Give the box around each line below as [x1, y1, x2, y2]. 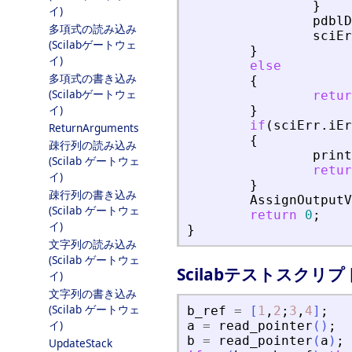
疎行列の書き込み [49, 187, 137, 202]
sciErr [273, 118, 321, 134]
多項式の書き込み [49, 71, 137, 86]
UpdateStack [49, 335, 112, 350]
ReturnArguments [49, 120, 139, 135]
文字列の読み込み [49, 236, 137, 251]
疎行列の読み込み [49, 137, 137, 152]
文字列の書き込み [49, 286, 137, 301]
